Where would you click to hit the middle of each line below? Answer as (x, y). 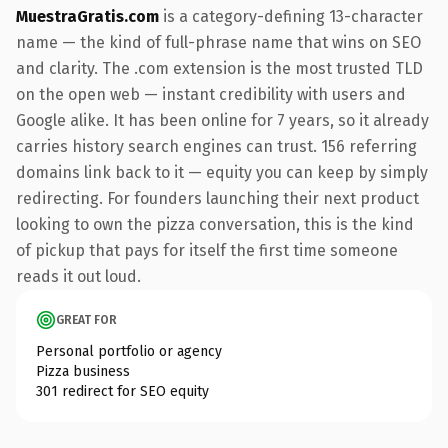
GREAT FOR (86, 319)
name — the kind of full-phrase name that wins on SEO (218, 42)
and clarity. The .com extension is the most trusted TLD (219, 68)
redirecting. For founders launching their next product (217, 198)
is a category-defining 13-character (291, 16)
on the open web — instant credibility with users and (211, 94)
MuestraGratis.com (87, 16)
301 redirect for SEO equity (122, 391)
